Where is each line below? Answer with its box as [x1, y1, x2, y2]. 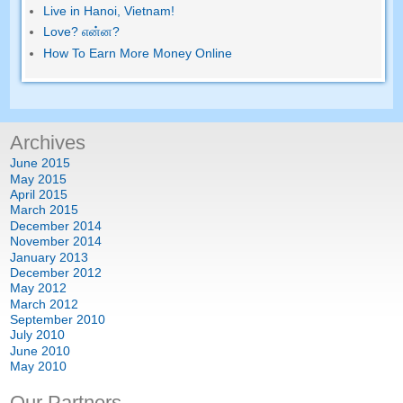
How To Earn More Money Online [43, 45, 233, 60]
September [10, 312, 74, 327]
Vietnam [124, 3, 172, 18]
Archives [10, 130, 86, 154]
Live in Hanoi [43, 3, 118, 18]
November [10, 234, 70, 249]
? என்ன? [71, 23, 121, 39]
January [10, 249, 57, 264]
